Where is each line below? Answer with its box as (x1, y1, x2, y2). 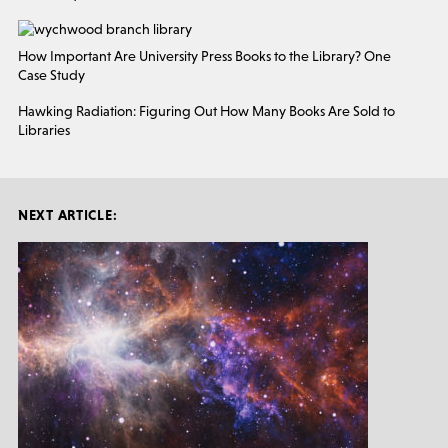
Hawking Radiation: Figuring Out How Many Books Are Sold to (18, 103, 395, 120)
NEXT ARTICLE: (18, 207, 118, 224)
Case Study (18, 66, 85, 83)
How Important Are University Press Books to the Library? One (18, 47, 391, 64)
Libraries (18, 122, 70, 139)
